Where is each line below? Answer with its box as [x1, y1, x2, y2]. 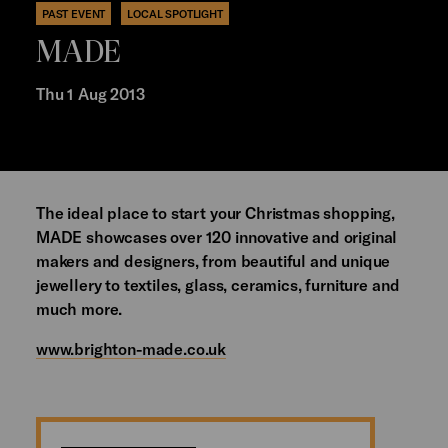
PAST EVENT [41, 7, 106, 21]
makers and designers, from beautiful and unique [35, 251, 391, 271]
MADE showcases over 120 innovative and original [35, 227, 398, 247]
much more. [35, 299, 123, 319]
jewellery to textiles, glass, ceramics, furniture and [35, 275, 400, 295]
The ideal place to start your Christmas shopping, [35, 203, 395, 223]
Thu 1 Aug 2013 [35, 84, 145, 104]
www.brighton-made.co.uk [35, 339, 227, 359]
